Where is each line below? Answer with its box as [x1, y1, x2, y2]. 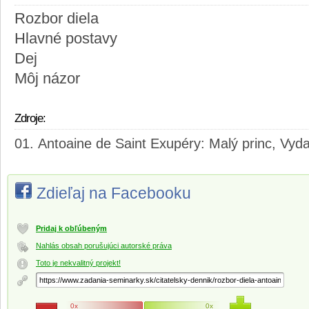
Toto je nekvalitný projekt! [36, 259, 121, 268]
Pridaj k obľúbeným [36, 224, 107, 233]
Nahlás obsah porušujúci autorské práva [36, 241, 172, 250]
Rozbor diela [14, 10, 99, 28]
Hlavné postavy [14, 30, 117, 48]
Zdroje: [14, 112, 46, 126]
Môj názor [14, 70, 80, 88]
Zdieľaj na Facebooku [37, 184, 191, 203]
